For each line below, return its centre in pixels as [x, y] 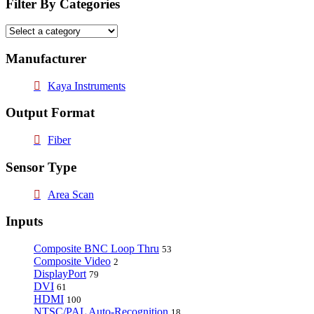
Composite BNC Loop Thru [96, 249]
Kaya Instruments [86, 86]
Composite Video [72, 261]
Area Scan [70, 194]
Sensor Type [41, 167]
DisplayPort [60, 274]
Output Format [50, 113]
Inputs [24, 221]
